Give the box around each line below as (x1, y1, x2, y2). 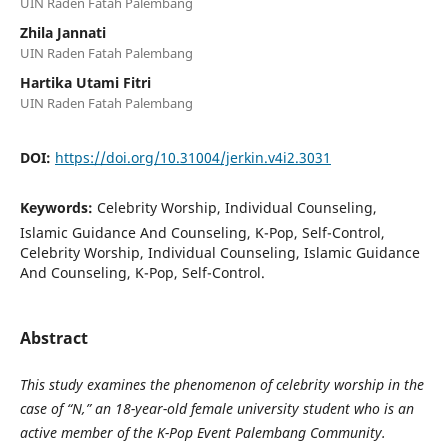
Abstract (19, 326, 88, 349)
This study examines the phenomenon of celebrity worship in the (19, 374, 424, 394)
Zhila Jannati (19, 22, 106, 42)
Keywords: (19, 197, 97, 217)
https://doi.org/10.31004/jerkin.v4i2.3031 (54, 147, 331, 167)
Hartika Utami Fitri (19, 72, 151, 92)
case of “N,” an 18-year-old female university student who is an (19, 398, 414, 418)
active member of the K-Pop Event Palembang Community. (19, 422, 386, 442)
